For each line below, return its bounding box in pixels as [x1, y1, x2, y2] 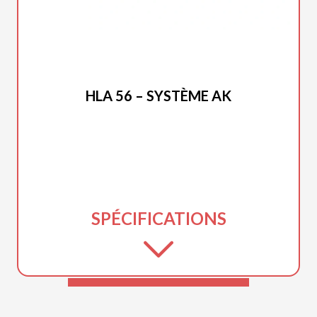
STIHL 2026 [132, 72, 185, 84]
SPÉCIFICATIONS [91, 208, 226, 229]
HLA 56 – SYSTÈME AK [86, 87, 231, 104]
